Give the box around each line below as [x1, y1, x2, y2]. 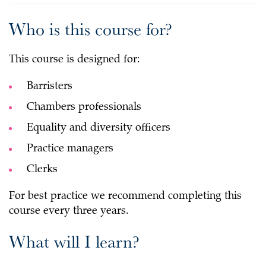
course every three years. [9, 205, 129, 217]
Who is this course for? [9, 15, 172, 41]
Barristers [27, 81, 72, 92]
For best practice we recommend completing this [9, 191, 242, 202]
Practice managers [27, 143, 113, 154]
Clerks [27, 164, 58, 175]
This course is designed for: [9, 54, 140, 65]
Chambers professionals [27, 102, 141, 113]
